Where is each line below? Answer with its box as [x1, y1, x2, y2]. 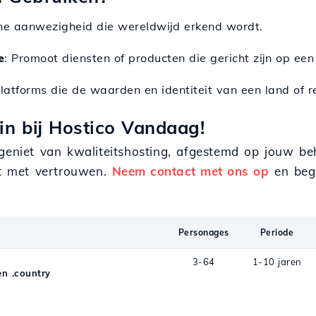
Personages [178, 227, 229, 238]
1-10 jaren [252, 256, 302, 267]
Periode [260, 227, 294, 238]
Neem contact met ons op [111, 164, 269, 178]
